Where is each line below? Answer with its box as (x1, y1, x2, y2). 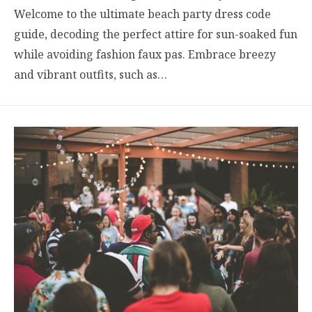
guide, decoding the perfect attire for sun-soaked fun (14, 26, 297, 42)
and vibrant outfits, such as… (14, 66, 167, 82)
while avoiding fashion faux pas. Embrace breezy (14, 46, 276, 62)
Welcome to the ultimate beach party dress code (14, 6, 271, 22)
